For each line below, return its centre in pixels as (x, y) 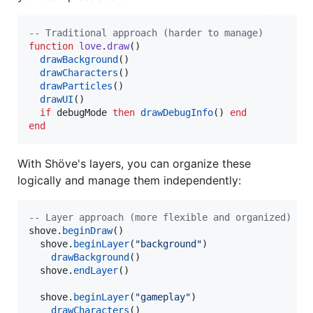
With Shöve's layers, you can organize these (134, 164)
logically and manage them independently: (129, 181)
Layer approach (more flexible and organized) (166, 218)
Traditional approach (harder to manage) (152, 33)
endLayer (96, 271)
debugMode (82, 113)
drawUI (57, 100)
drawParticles (76, 86)
